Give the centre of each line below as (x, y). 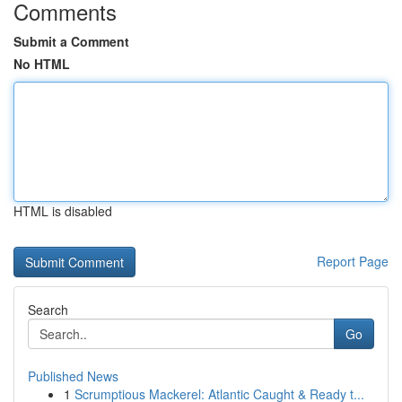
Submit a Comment (71, 41)
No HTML (42, 64)
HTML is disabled (63, 211)
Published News (73, 376)
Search (48, 310)
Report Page (353, 261)
